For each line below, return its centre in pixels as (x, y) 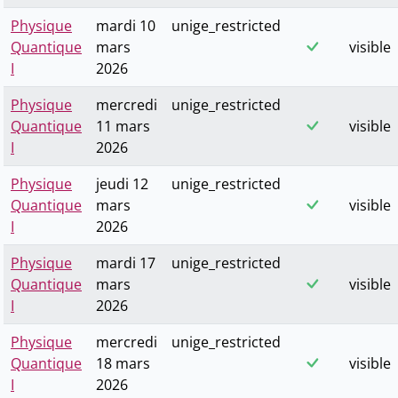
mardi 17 (126, 263)
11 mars (123, 127)
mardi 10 (126, 26)
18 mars (123, 364)
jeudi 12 (122, 184)
